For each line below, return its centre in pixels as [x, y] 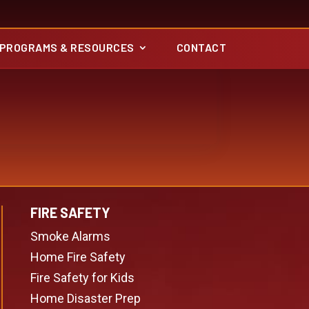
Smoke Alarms [70, 236]
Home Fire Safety [78, 257]
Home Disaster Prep [85, 298]
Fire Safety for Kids [82, 277]
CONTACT [201, 47]
